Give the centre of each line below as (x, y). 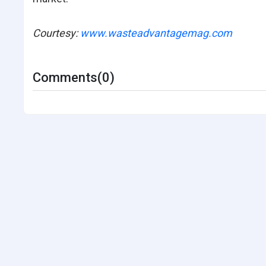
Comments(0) (73, 77)
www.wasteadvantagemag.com (156, 33)
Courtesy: (56, 33)
